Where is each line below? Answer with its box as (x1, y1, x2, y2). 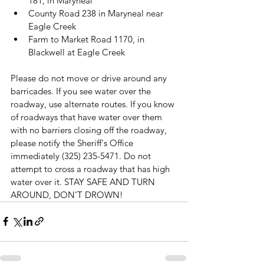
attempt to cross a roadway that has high (11, 163, 172, 174)
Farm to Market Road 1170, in (28, 33, 147, 45)
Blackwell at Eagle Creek (28, 46, 125, 58)
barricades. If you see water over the (11, 85, 153, 97)
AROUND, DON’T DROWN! (11, 189, 123, 200)
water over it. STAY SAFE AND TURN (11, 176, 157, 187)
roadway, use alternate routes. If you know (11, 98, 177, 110)
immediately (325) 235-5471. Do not (11, 150, 153, 161)
